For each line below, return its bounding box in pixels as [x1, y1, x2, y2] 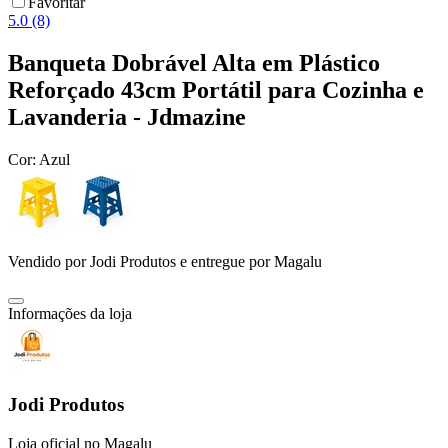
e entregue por [176, 253, 270, 271]
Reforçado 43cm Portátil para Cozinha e [8, 77, 424, 104]
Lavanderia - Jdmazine [8, 104, 246, 131]
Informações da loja [8, 305, 132, 323]
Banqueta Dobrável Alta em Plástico [8, 50, 380, 77]
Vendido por [8, 253, 90, 271]
